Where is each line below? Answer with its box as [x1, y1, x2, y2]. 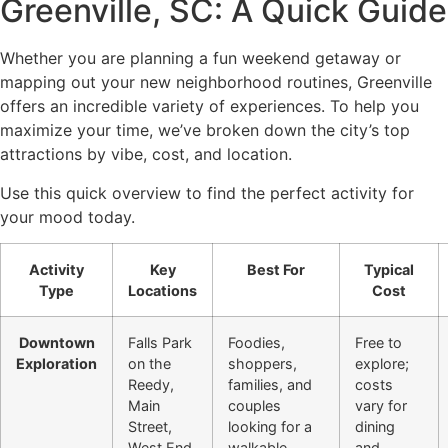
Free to [355, 334, 402, 352]
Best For [247, 261, 305, 279]
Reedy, [128, 376, 174, 394]
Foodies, [228, 334, 285, 352]
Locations [128, 282, 197, 300]
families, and [228, 376, 312, 394]
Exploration [16, 355, 97, 373]
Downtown [18, 334, 95, 352]
